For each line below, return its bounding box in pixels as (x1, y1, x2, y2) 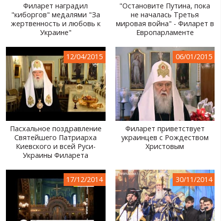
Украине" (39, 28, 72, 37)
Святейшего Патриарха (14, 133, 97, 143)
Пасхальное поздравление (9, 124, 102, 134)
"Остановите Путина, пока (119, 1, 211, 11)
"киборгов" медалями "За (11, 10, 100, 20)
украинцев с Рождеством (121, 133, 209, 143)
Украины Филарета (23, 150, 89, 160)
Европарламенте (136, 28, 194, 37)
